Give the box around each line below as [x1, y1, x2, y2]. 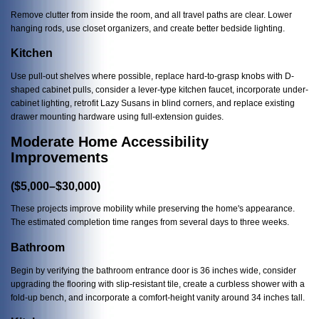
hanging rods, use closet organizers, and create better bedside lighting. [11, 23, 285, 33]
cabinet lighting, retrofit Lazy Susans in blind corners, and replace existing [11, 98, 295, 108]
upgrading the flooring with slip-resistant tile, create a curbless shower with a [11, 278, 305, 288]
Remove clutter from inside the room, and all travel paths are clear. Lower [11, 9, 292, 19]
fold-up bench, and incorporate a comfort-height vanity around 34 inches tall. [11, 292, 305, 302]
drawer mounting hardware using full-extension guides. [11, 111, 224, 121]
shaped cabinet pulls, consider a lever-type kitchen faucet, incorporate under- [11, 84, 308, 94]
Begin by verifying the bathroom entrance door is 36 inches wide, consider [11, 265, 296, 275]
